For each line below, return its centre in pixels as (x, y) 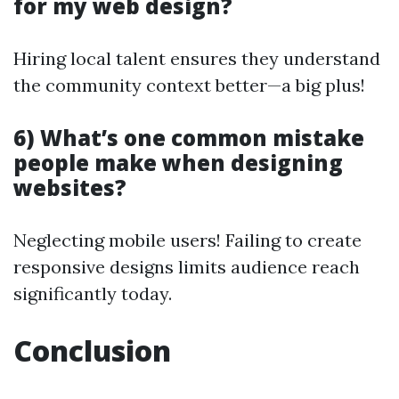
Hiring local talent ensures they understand (197, 59)
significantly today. (93, 294)
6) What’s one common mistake (189, 138)
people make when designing (178, 163)
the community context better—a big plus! (189, 85)
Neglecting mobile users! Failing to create (187, 240)
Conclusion (92, 351)
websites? (70, 188)
